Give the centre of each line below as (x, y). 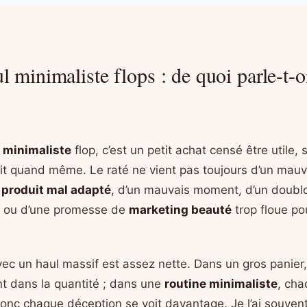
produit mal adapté (56, 189)
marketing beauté (180, 209)
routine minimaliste (221, 283)
